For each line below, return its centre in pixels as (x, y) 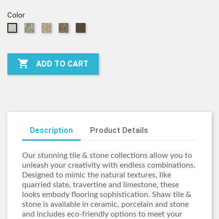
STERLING (49, 47)
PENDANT (66, 47)
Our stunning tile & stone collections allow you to (107, 155)
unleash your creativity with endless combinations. (109, 165)
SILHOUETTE (105, 47)
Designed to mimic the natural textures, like (97, 175)
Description (51, 130)
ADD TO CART (62, 64)
